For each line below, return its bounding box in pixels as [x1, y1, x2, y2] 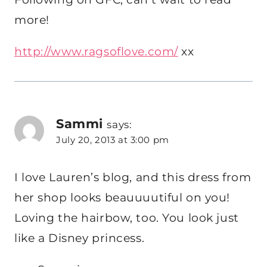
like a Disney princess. [14, 231, 145, 245]
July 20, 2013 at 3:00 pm [56, 134, 169, 146]
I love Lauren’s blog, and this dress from [14, 170, 252, 184]
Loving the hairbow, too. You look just [14, 210, 239, 225]
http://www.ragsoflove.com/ [14, 45, 178, 59]
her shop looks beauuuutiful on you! [14, 190, 230, 204]
